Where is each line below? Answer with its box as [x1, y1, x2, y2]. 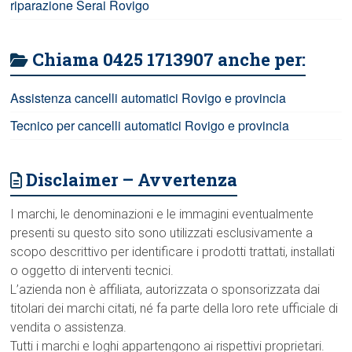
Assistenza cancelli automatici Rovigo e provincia [10, 88, 287, 107]
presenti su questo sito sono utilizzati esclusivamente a [10, 225, 313, 240]
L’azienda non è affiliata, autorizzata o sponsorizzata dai [10, 281, 321, 297]
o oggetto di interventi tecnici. [10, 262, 174, 278]
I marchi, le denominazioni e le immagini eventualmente [10, 206, 314, 222]
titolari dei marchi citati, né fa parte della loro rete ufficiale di [10, 300, 339, 316]
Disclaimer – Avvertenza [26, 167, 238, 191]
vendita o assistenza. [10, 319, 127, 335]
